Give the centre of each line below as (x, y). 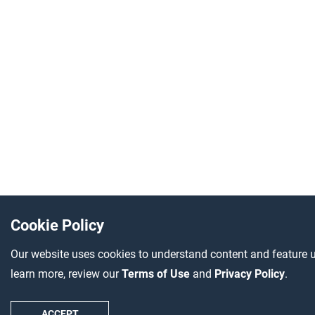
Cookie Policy (57, 225)
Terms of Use (157, 274)
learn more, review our (66, 274)
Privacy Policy (250, 274)
